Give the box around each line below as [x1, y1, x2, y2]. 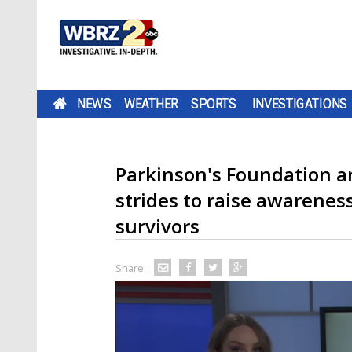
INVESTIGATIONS [251, 96, 348, 112]
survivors [115, 213, 200, 239]
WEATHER [123, 96, 178, 112]
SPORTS [191, 96, 236, 112]
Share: [115, 261, 146, 275]
